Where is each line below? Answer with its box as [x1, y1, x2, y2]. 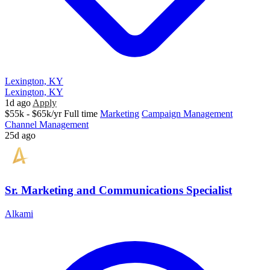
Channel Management [5, 119, 89, 130]
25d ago [5, 130, 36, 141]
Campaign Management [142, 108, 233, 119]
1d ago [5, 98, 31, 108]
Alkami [5, 208, 33, 219]
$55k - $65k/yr [5, 108, 61, 119]
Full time [64, 108, 98, 119]
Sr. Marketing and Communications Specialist [5, 183, 232, 196]
